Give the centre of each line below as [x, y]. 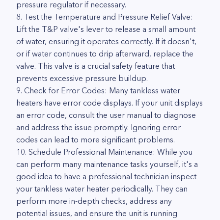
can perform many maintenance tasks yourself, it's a [107, 164]
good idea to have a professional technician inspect [106, 176]
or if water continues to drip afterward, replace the [105, 54]
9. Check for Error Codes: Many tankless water [98, 90]
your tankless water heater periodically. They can [102, 189]
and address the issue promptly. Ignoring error [98, 127]
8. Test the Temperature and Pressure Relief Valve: [105, 17]
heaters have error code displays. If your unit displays [110, 103]
